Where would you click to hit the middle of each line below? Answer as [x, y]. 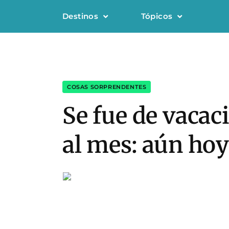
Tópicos [157, 16]
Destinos [81, 16]
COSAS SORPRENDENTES [107, 87]
